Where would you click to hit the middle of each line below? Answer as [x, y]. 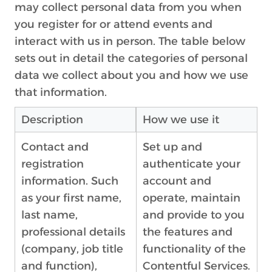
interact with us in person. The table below [130, 41]
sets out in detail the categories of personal [131, 58]
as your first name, [71, 198]
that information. [61, 92]
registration [53, 164]
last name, [49, 215]
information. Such [70, 181]
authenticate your [192, 164]
